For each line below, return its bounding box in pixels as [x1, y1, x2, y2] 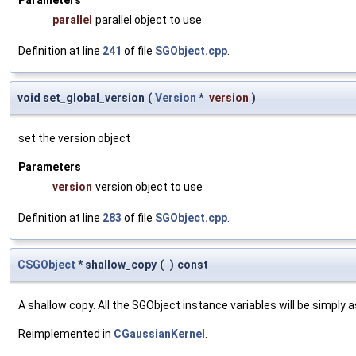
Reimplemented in [18, 327, 114, 340]
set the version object [18, 131, 130, 145]
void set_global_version [17, 91, 145, 104]
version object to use [95, 180, 203, 193]
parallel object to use [95, 13, 202, 26]
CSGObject [17, 257, 75, 271]
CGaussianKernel [114, 327, 205, 340]
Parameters [18, 160, 81, 173]
